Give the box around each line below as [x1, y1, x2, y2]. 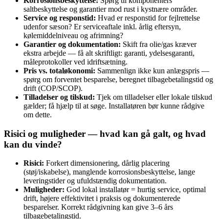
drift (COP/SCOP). [23, 84, 83, 92]
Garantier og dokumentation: [23, 40, 121, 48]
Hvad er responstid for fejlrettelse [96, 13, 200, 22]
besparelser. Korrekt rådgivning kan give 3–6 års [23, 203, 173, 212]
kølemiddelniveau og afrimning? [23, 31, 123, 40]
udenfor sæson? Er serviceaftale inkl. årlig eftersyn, [23, 22, 181, 31]
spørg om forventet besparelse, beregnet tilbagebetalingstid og [23, 75, 213, 84]
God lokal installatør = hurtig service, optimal [65, 185, 206, 194]
